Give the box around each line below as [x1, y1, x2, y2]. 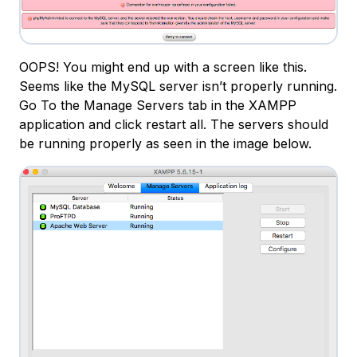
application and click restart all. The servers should [19, 116, 328, 132]
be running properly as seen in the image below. [19, 135, 312, 151]
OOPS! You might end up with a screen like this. [19, 58, 307, 75]
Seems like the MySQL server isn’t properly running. [19, 77, 337, 94]
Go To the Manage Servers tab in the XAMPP [19, 96, 296, 113]
